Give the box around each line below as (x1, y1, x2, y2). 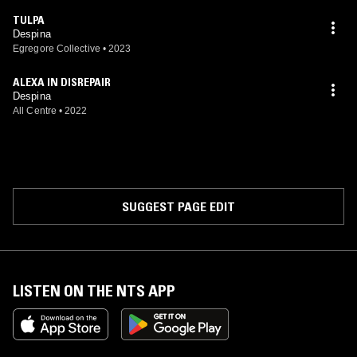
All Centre (13, 105, 57, 116)
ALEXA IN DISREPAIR (13, 75, 111, 89)
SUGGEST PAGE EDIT (122, 198, 235, 214)
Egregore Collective (13, 43, 100, 54)
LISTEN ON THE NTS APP (13, 281, 175, 300)
